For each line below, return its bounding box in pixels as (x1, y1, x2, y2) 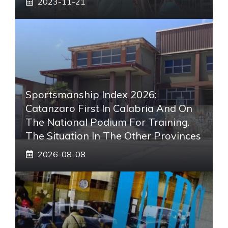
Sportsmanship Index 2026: (25, 88, 157, 101)
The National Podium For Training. (25, 115, 190, 128)
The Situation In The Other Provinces (25, 129, 201, 142)
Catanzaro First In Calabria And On (25, 101, 192, 115)
